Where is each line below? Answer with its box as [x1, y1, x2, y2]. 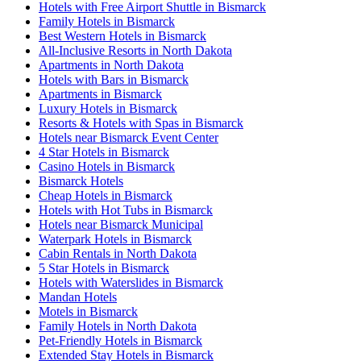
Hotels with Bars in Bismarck [39, 72, 189, 86]
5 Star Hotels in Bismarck [39, 260, 169, 275]
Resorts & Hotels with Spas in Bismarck [39, 115, 243, 130]
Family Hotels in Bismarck [39, 14, 175, 28]
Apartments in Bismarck [39, 86, 162, 101]
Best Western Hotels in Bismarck [39, 28, 206, 43]
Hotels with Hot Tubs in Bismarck [39, 202, 213, 217]
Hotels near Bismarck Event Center [39, 130, 218, 144]
